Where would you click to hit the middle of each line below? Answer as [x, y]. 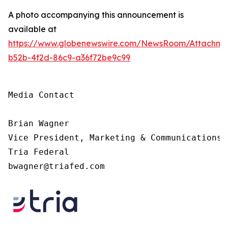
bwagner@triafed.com [59, 166]
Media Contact [41, 95]
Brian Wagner [39, 123]
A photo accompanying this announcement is [96, 15]
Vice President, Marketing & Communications [115, 138]
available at [32, 29]
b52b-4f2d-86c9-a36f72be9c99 [69, 58]
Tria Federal [39, 152]
